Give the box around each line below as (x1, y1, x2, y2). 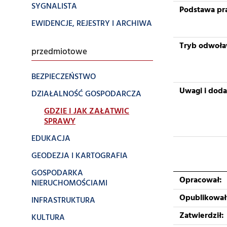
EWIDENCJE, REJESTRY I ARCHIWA (31, 17, 152, 30)
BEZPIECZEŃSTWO (31, 70, 96, 84)
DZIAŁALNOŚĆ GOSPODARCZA (31, 88, 141, 101)
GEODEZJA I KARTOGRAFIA (31, 149, 128, 163)
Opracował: (179, 174, 222, 187)
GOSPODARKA (31, 167, 83, 180)
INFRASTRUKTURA (31, 194, 95, 207)
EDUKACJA (31, 132, 70, 145)
